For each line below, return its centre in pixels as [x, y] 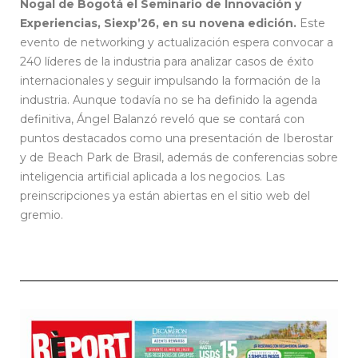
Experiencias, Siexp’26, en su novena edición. [158, 23]
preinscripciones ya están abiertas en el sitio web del [165, 195]
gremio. [42, 215]
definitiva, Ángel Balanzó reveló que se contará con [162, 119]
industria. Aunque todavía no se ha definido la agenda [169, 99]
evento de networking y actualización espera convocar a [177, 42]
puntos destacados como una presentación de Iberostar [177, 138]
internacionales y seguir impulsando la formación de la [170, 80]
